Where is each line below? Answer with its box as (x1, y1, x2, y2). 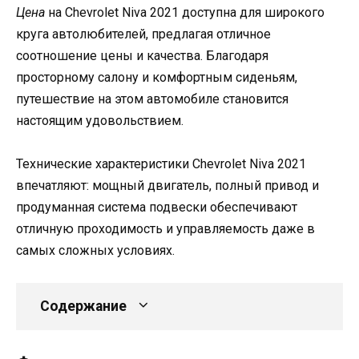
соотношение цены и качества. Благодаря (16, 47, 268, 63)
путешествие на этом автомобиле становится (16, 91, 288, 107)
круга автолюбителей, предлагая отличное (16, 26, 271, 42)
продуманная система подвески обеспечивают (16, 199, 297, 215)
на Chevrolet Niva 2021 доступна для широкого (45, 4, 325, 20)
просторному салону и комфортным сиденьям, (16, 69, 297, 85)
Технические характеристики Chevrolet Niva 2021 (16, 155, 306, 171)
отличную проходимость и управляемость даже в (16, 220, 315, 236)
